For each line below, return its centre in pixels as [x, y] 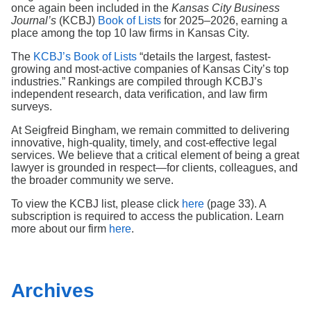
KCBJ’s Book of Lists [85, 57]
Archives [53, 291]
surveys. [32, 107]
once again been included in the [91, 8]
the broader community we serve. [92, 180]
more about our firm [60, 229]
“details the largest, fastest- [204, 57]
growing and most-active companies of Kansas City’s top [150, 69]
